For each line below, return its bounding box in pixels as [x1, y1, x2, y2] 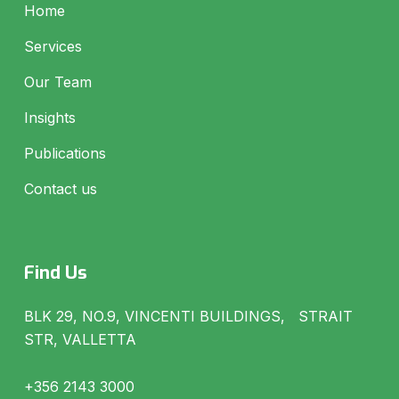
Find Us [23, 260, 87, 285]
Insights [23, 108, 76, 126]
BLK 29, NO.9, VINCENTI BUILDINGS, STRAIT [23, 306, 353, 325]
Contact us [23, 179, 97, 198]
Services [23, 37, 82, 55]
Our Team [23, 72, 92, 91]
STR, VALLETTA [23, 330, 136, 348]
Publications [23, 143, 106, 162]
